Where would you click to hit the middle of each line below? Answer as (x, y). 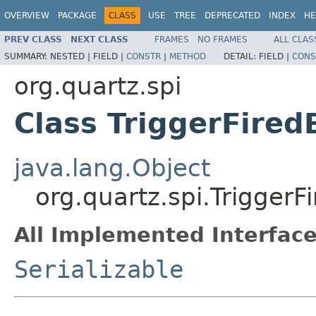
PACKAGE (77, 16)
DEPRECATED (232, 16)
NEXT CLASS (99, 39)
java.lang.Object (112, 168)
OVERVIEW (27, 16)
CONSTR (144, 56)
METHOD (188, 56)
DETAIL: (241, 56)
